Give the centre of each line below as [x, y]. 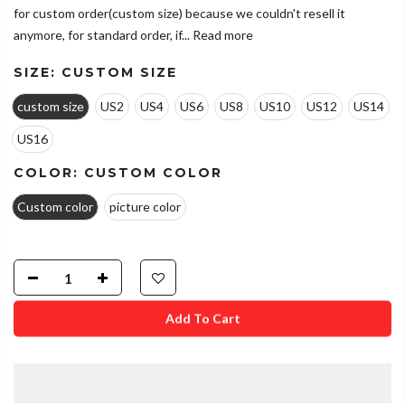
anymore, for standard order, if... [102, 35]
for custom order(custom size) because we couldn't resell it [179, 14]
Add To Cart [202, 332]
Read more [221, 35]
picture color [145, 207]
